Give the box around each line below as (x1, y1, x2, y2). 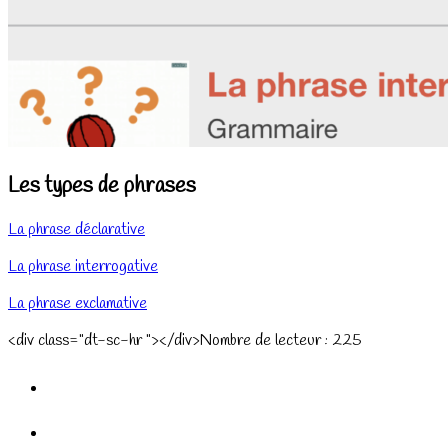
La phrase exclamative (8, 293, 147, 315)
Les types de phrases (8, 170, 196, 201)
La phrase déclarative (8, 219, 145, 241)
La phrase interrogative (8, 256, 158, 278)
